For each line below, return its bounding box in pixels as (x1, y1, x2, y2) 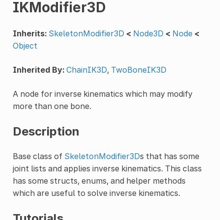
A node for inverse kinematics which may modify (12, 88, 192, 99)
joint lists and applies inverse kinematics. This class (12, 163, 202, 173)
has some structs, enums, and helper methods (12, 175, 186, 186)
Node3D (133, 28, 164, 38)
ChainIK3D (66, 64, 107, 75)
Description (12, 124, 80, 138)
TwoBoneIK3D (110, 64, 166, 75)
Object (12, 40, 37, 51)
